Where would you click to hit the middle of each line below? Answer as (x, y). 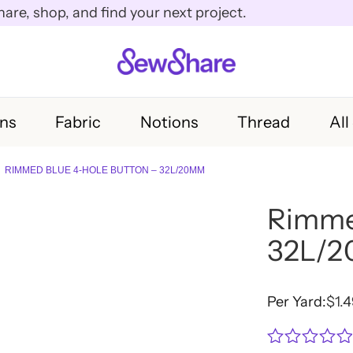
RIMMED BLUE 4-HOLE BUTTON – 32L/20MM (104, 170)
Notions (169, 122)
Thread (264, 122)
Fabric (78, 122)
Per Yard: (297, 301)
